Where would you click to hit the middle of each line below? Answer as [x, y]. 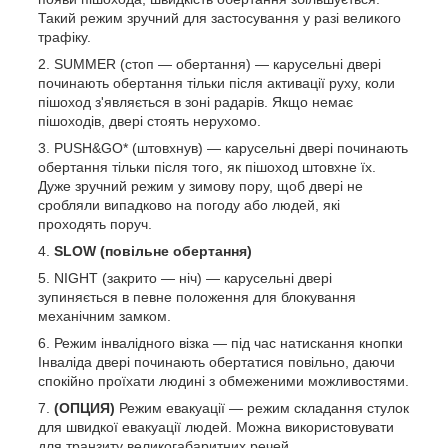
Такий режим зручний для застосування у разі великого [219, 18]
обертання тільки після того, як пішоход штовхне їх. [207, 167]
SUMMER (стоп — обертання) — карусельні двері [217, 64]
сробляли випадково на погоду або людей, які [189, 205]
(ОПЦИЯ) [84, 408]
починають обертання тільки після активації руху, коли [216, 83]
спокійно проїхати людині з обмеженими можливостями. [223, 381]
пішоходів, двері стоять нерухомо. [149, 121]
